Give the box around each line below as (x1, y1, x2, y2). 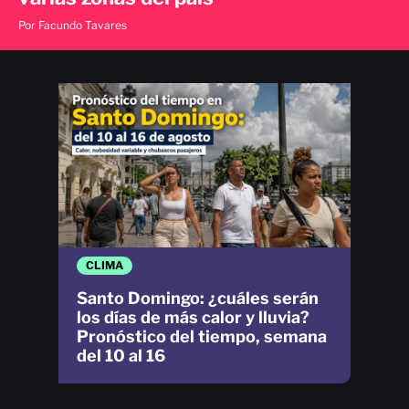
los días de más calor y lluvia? (77, 308, 309, 328)
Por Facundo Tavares (18, 18, 127, 33)
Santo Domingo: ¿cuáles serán (77, 288, 319, 309)
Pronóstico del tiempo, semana (77, 327, 327, 347)
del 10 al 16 (77, 346, 165, 366)
